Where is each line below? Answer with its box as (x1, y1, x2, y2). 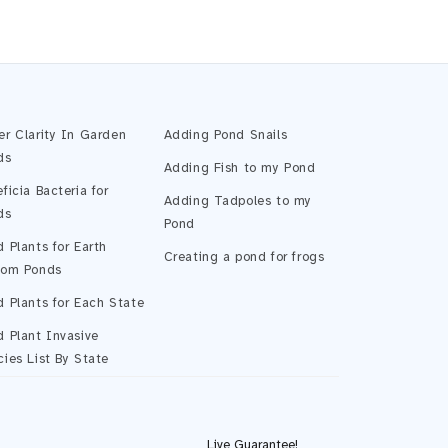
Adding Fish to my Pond (163, 160, 316, 176)
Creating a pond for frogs (163, 249, 325, 265)
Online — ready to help (155, 78, 260, 91)
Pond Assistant (150, 61, 263, 77)
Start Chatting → (205, 361, 312, 377)
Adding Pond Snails (163, 127, 288, 143)
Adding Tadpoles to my (163, 193, 313, 209)
